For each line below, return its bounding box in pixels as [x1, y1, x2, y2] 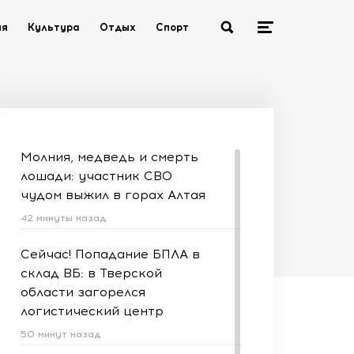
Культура [28, 21, 80, 33]
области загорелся [21, 284, 145, 299]
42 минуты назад [21, 213, 107, 224]
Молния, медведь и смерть [21, 149, 198, 164]
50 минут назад [21, 329, 101, 340]
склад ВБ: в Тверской [21, 265, 162, 281]
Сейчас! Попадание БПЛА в [21, 247, 200, 262]
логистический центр [21, 303, 164, 318]
